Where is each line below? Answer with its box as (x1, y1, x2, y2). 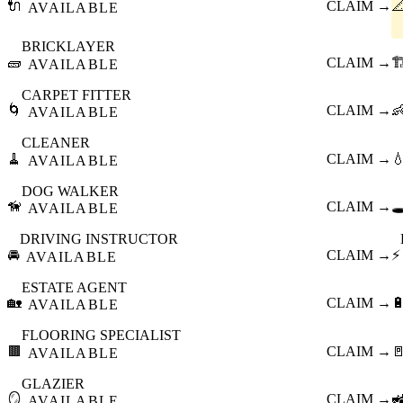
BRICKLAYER (22, 39, 115, 55)
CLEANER (22, 135, 90, 151)
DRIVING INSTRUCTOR (20, 231, 178, 247)
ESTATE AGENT (22, 279, 127, 295)
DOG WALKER (22, 183, 119, 199)
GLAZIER (22, 375, 85, 391)
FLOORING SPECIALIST (22, 327, 181, 344)
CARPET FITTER (22, 86, 131, 103)
